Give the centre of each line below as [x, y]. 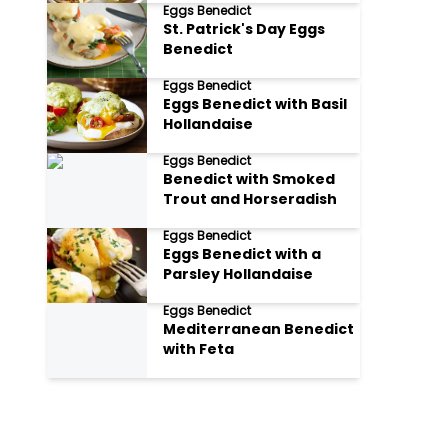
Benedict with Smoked [249, 179]
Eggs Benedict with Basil [255, 104]
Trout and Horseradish [250, 199]
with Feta [199, 349]
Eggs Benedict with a [242, 254]
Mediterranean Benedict [259, 329]
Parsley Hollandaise [238, 274]
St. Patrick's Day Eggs [244, 29]
